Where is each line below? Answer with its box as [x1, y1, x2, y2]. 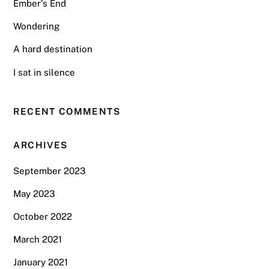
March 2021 [13, 234, 62, 245]
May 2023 [13, 188, 56, 199]
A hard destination [13, 44, 93, 55]
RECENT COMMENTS [13, 106, 120, 117]
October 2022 [13, 211, 73, 222]
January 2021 [13, 257, 68, 268]
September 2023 [13, 165, 86, 176]
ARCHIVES [13, 139, 68, 150]
